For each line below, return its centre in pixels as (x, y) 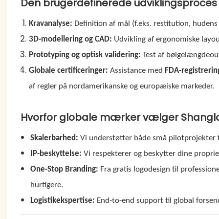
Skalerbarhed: (55, 138)
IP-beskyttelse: (56, 153)
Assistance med (136, 70)
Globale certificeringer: (68, 70)
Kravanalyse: (50, 23)
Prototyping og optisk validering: (85, 55)
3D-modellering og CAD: (70, 39)
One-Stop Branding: (65, 169)
